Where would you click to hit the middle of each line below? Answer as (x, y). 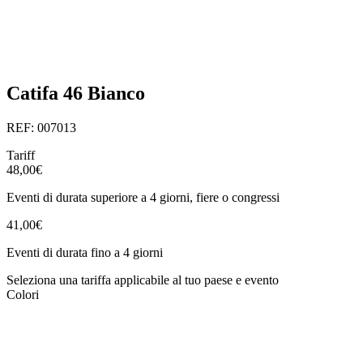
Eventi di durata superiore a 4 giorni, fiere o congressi (143, 197)
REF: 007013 (41, 127)
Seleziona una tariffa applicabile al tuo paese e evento (143, 280)
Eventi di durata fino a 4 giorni (85, 252)
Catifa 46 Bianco (76, 94)
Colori (23, 294)
